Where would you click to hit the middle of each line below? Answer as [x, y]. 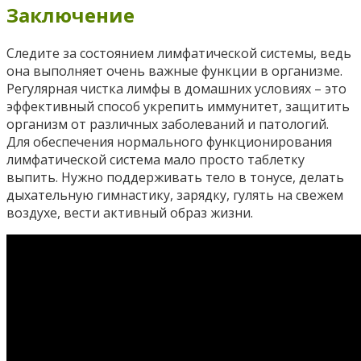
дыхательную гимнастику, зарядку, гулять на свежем [175, 195]
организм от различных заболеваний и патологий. [168, 124]
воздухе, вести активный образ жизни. [130, 212]
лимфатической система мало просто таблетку [156, 159]
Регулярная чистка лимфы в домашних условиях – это [176, 88]
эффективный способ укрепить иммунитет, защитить [178, 106]
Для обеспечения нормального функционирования [169, 141]
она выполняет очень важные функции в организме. [174, 71]
